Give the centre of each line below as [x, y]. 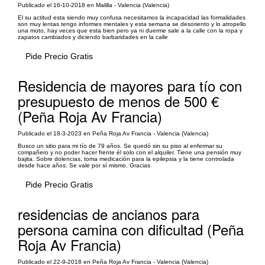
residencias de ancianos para [109, 214]
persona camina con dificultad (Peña [131, 229]
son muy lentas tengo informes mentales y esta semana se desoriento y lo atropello [132, 24]
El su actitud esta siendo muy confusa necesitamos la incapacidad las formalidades [132, 17]
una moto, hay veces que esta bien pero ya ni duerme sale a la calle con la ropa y [130, 30]
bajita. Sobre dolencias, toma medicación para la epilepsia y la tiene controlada [126, 159]
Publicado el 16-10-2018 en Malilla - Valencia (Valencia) [93, 5]
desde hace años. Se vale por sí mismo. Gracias [84, 165]
